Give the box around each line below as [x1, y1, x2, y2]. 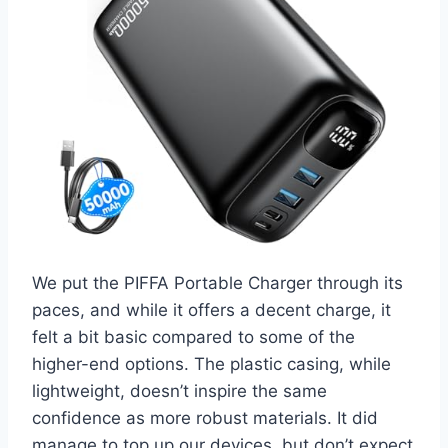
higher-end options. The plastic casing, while [32, 354, 391, 375]
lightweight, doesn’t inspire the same [32, 381, 327, 402]
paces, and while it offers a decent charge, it [32, 300, 391, 321]
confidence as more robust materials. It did [32, 408, 378, 429]
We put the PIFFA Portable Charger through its [32, 273, 403, 294]
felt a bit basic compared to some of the [32, 327, 355, 348]
